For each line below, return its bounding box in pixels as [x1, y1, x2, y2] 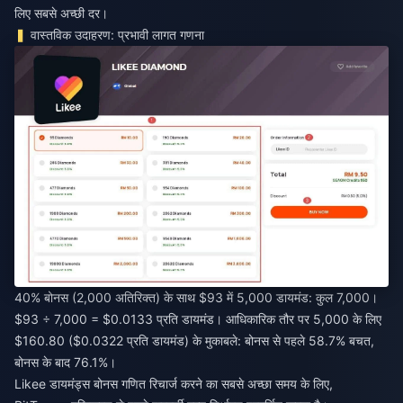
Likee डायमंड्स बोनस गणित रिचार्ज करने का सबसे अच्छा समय [14, 375, 297, 391]
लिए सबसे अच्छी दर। [14, 5, 108, 22]
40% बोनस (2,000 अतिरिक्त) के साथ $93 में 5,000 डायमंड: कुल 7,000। [14, 289, 378, 305]
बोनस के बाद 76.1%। [14, 354, 116, 370]
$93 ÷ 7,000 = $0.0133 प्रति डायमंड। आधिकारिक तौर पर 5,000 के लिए [14, 310, 381, 327]
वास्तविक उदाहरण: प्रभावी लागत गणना [31, 27, 205, 43]
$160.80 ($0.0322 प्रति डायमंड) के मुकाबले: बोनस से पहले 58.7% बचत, [14, 332, 374, 348]
